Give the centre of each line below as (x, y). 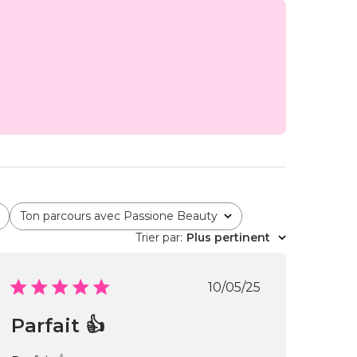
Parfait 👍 (58, 326)
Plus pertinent (229, 237)
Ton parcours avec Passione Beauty (118, 216)
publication (270, 317)
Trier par (158, 237)
